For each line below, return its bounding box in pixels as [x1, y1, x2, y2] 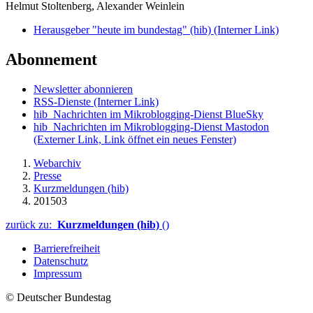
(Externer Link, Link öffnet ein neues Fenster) [34, 133, 236, 145]
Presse [34, 169, 61, 182]
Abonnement [6, 50, 97, 69]
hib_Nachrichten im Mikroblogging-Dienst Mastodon [34, 120, 269, 133]
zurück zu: [6, 218, 57, 231]
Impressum [34, 267, 82, 279]
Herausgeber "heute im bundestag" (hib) [34, 24, 214, 36]
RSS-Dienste [34, 95, 94, 108]
